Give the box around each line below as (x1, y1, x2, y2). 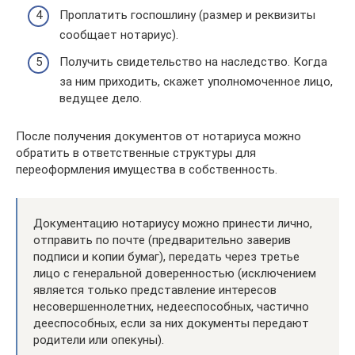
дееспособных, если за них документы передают (33, 315, 309, 330)
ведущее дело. (59, 90, 142, 105)
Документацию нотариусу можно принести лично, (33, 216, 312, 231)
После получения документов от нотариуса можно (16, 128, 301, 143)
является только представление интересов (33, 282, 277, 297)
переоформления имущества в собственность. (16, 162, 277, 177)
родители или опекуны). (33, 332, 164, 347)
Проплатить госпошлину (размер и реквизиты (59, 8, 315, 22)
